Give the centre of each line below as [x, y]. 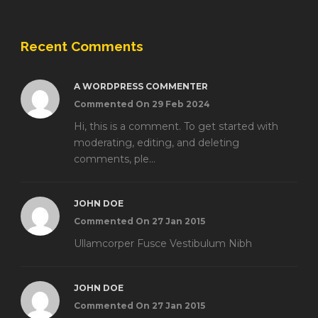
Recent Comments [82, 46]
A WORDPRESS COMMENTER [141, 86]
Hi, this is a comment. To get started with [176, 126]
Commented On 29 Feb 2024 [142, 104]
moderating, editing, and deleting [157, 142]
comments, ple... [115, 159]
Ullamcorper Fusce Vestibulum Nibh [163, 243]
